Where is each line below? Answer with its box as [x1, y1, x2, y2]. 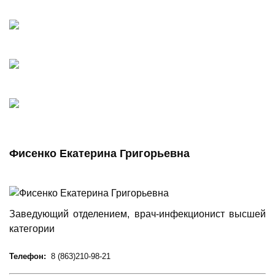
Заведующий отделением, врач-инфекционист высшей [9, 208, 266, 219]
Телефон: [9, 251, 46, 261]
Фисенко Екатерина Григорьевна [9, 147, 190, 160]
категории [9, 223, 55, 234]
